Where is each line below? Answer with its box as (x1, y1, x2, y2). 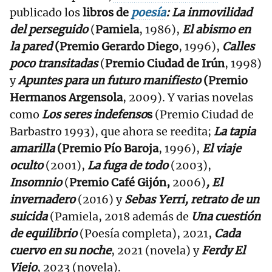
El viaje (202, 141, 241, 156)
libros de (83, 5, 131, 20)
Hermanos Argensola (10, 90, 123, 105)
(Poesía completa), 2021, (77, 226, 214, 241)
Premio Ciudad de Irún (105, 56, 225, 71)
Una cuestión (191, 209, 260, 224)
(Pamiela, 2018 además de (47, 209, 191, 224)
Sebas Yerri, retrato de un (122, 192, 259, 207)
